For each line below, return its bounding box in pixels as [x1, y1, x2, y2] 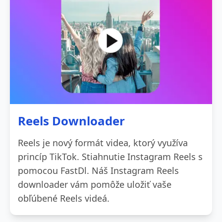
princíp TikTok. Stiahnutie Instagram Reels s [18, 150, 203, 163]
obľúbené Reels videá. [18, 192, 110, 204]
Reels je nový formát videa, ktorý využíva [18, 136, 188, 149]
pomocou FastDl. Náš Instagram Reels [18, 164, 179, 176]
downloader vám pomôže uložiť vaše [18, 178, 171, 190]
